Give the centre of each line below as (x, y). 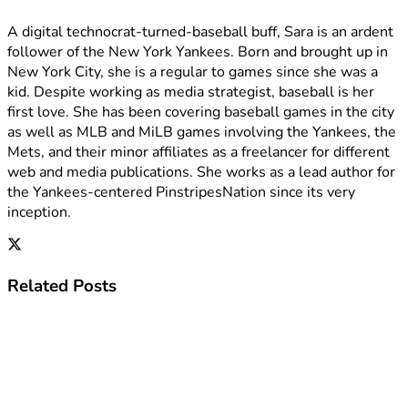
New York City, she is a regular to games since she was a (193, 72)
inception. (39, 213)
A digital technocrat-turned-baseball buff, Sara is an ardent (200, 32)
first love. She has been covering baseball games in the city (201, 112)
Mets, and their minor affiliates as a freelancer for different (199, 153)
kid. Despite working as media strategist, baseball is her (191, 92)
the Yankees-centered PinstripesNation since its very (181, 193)
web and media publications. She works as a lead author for (201, 173)
